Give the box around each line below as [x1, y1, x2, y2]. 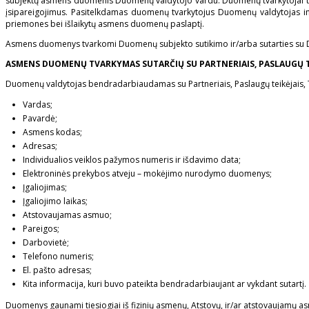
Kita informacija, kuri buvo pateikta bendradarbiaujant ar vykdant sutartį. [23, 278, 306, 290]
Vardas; [23, 99, 52, 111]
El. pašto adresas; [23, 264, 92, 277]
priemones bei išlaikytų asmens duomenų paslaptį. [6, 18, 204, 30]
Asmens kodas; [23, 126, 82, 139]
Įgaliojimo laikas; [23, 195, 88, 208]
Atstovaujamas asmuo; [23, 209, 112, 221]
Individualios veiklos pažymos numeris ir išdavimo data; [23, 154, 241, 166]
